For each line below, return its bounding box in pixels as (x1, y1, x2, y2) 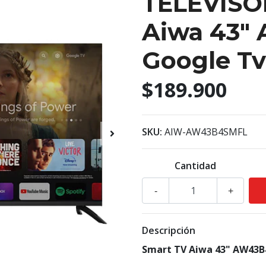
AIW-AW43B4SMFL (164, 125, 248, 139)
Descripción (142, 224, 195, 237)
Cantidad (175, 159, 216, 173)
